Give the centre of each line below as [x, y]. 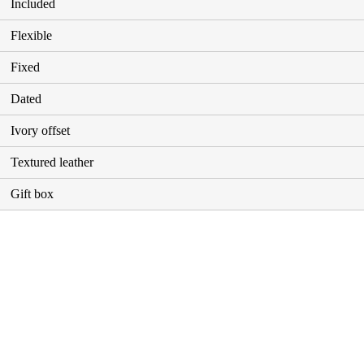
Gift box [32, 193]
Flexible [31, 35]
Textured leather [52, 162]
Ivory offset [40, 130]
